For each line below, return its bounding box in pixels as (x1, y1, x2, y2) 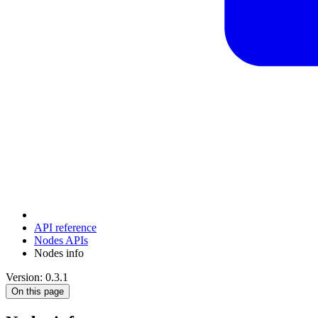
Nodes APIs (34, 234, 88, 246)
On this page (11, 285, 64, 297)
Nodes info (34, 246, 84, 259)
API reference (34, 221, 97, 234)
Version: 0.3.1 (6, 270, 68, 283)
